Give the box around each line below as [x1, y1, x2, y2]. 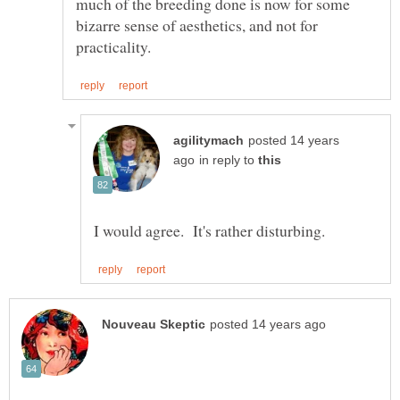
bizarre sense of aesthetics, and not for [76, 13, 318, 36]
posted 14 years [248, 133, 339, 147]
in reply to [199, 153, 258, 167]
